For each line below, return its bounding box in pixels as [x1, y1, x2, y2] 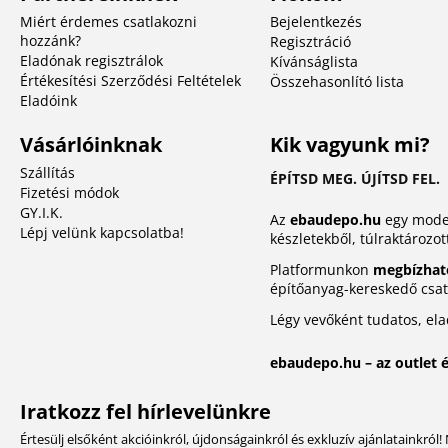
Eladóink [20, 91, 77, 111]
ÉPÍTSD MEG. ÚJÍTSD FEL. [269, 169, 440, 189]
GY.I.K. [20, 203, 63, 223]
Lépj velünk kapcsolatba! [20, 223, 184, 243]
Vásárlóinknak [20, 131, 162, 159]
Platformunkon [269, 260, 373, 280]
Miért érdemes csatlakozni [20, 12, 197, 32]
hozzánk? [20, 31, 81, 51]
